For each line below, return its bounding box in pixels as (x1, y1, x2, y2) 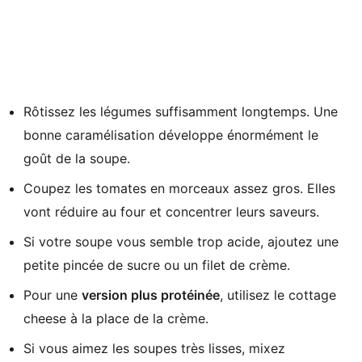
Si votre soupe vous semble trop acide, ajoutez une (23, 233, 339, 250)
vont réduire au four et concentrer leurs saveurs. (23, 203, 319, 220)
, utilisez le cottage (220, 286, 336, 303)
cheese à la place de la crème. (23, 309, 208, 326)
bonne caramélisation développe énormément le (23, 126, 318, 143)
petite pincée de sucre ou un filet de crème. (23, 256, 290, 273)
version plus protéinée (82, 286, 220, 303)
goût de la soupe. (23, 149, 130, 166)
